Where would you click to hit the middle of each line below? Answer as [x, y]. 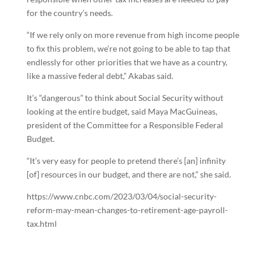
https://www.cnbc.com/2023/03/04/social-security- [121, 196]
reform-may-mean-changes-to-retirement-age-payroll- [127, 210]
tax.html [42, 224]
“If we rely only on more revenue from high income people [133, 35]
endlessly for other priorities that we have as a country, [127, 62]
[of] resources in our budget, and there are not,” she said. [129, 174]
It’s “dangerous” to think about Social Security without [125, 98]
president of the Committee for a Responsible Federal [125, 125]
